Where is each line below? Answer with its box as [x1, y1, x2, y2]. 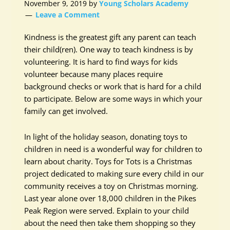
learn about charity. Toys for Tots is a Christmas [24, 156, 193, 166]
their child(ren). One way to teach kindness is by [24, 44, 194, 54]
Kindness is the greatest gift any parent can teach [24, 32, 197, 42]
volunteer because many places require [24, 69, 163, 79]
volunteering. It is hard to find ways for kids [24, 56, 178, 67]
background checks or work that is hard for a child [24, 81, 202, 91]
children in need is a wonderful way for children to [24, 144, 203, 154]
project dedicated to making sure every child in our [24, 168, 204, 179]
